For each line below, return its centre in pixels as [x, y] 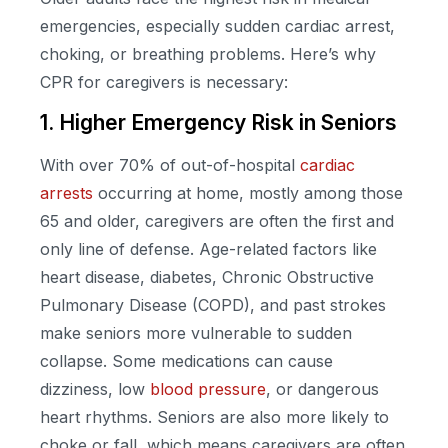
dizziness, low [95, 389]
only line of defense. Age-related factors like [208, 249]
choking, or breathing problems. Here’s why [208, 54]
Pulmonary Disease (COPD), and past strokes [213, 305]
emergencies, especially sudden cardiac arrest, [217, 26]
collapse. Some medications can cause [186, 361]
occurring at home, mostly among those [248, 193]
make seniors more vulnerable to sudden [196, 333]
